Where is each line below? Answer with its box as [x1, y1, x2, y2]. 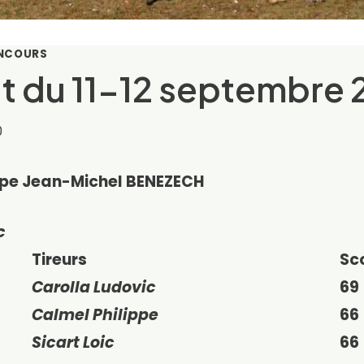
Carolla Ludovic [32, 276, 156, 299]
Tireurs [32, 249, 87, 271]
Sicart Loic [32, 331, 115, 354]
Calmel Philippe [32, 304, 158, 327]
